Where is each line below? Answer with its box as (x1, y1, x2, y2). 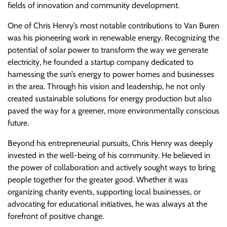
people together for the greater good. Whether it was (8, 174, 188, 184)
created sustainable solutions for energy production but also (8, 93, 212, 103)
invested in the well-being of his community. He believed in (8, 150, 210, 160)
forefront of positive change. (8, 211, 104, 221)
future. (8, 118, 29, 128)
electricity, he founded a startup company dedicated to (8, 57, 194, 67)
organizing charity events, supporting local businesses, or (8, 186, 201, 197)
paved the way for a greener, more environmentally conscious (8, 105, 219, 116)
